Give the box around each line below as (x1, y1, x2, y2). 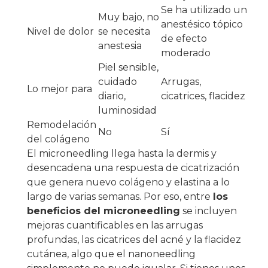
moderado (161, 47, 211, 59)
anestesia (98, 40, 142, 52)
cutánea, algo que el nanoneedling (27, 248, 196, 260)
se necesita (98, 26, 150, 38)
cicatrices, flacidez (161, 90, 245, 102)
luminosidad (98, 105, 157, 117)
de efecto (161, 33, 207, 45)
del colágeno (27, 133, 90, 145)
